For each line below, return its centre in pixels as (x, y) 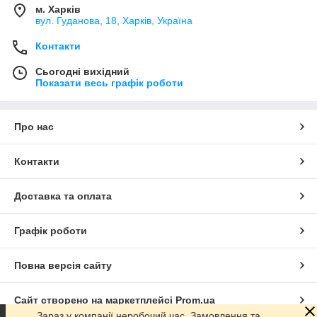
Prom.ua (195, 300)
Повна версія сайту (63, 265)
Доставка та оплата (63, 196)
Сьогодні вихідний (82, 71)
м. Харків (58, 9)
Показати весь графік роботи (109, 82)
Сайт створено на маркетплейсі (95, 300)
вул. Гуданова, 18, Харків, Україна (114, 20)
